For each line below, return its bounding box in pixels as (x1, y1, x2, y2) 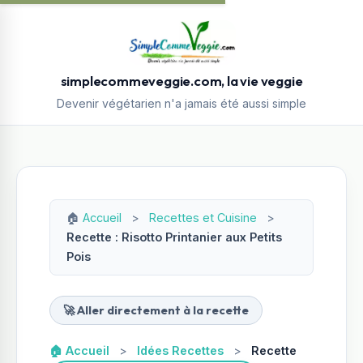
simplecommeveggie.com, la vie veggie (60, 72, 303, 89)
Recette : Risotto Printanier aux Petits (66, 230, 282, 244)
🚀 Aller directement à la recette (63, 303, 249, 318)
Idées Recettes (137, 344, 224, 357)
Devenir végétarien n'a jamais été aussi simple (57, 96, 306, 110)
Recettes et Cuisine (149, 211, 257, 224)
